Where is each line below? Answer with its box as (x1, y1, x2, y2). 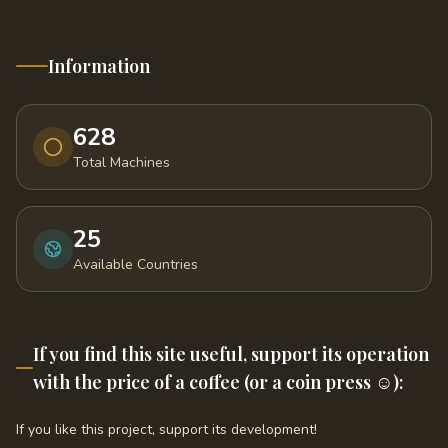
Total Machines (73, 153, 170, 172)
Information (48, 54, 150, 78)
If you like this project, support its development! (16, 420, 317, 439)
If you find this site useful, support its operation (32, 342, 429, 366)
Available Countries (73, 255, 198, 274)
